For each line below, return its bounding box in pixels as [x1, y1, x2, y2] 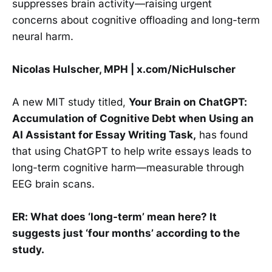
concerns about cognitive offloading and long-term [12, 13, 260, 26]
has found [196, 129, 248, 141]
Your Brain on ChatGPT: [129, 96, 247, 109]
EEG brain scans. [12, 178, 95, 191]
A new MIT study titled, [12, 96, 129, 109]
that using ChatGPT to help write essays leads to [12, 145, 251, 158]
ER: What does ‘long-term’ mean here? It [12, 211, 217, 223]
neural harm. [12, 30, 73, 42]
